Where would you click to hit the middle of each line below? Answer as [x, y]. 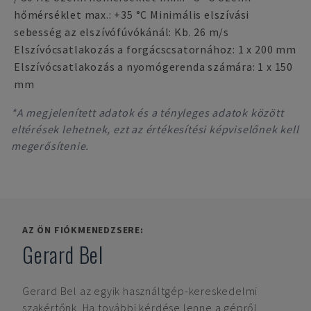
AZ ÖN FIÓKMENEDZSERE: [83, 230]
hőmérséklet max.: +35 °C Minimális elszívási [132, 15]
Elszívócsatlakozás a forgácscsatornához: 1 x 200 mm [155, 49]
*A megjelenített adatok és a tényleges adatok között [148, 112]
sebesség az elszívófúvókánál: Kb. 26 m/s [121, 32]
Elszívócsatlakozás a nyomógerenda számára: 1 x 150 [153, 67]
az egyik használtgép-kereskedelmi [169, 291]
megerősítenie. [50, 146]
